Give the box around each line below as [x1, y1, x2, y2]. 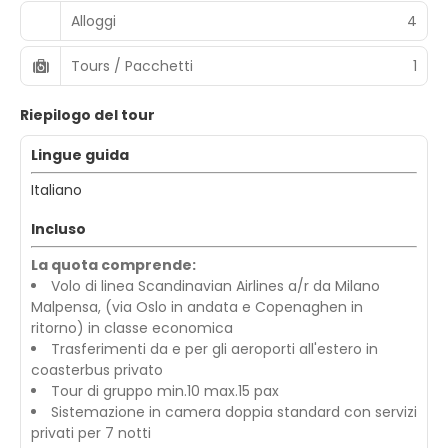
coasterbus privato [31, 360, 163, 380]
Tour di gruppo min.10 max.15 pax [51, 381, 279, 401]
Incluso [31, 219, 86, 239]
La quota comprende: [31, 255, 268, 275]
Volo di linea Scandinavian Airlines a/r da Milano [51, 276, 380, 296]
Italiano [31, 180, 82, 200]
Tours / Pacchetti [71, 55, 193, 76]
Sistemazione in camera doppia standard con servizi [51, 402, 417, 422]
